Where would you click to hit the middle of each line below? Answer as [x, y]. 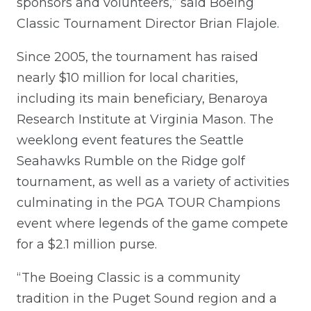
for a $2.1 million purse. [87, 244]
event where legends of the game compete [152, 223]
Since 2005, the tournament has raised [137, 57]
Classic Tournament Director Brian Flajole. [148, 23]
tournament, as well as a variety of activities [153, 182]
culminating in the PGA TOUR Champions [149, 202]
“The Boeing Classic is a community [128, 277]
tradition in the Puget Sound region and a [147, 298]
